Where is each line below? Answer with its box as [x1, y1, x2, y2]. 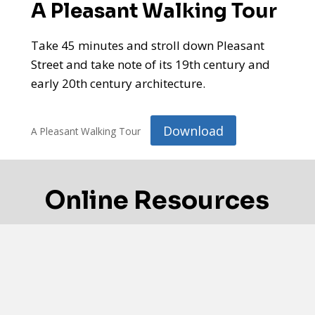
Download [162, 122, 224, 139]
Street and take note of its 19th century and [31, 56, 270, 73]
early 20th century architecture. [31, 75, 205, 92]
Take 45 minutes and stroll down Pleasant [31, 37, 264, 54]
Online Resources [44, 184, 269, 216]
